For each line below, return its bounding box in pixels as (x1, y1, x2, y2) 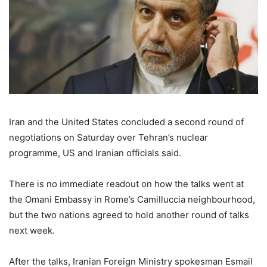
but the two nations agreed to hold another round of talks (9, 209, 249, 221)
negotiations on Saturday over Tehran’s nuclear (9, 132, 208, 144)
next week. (9, 225, 55, 237)
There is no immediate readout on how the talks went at (9, 178, 244, 190)
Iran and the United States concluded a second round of (9, 116, 244, 128)
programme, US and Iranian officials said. (9, 147, 181, 159)
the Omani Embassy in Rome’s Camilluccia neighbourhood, (9, 194, 255, 206)
